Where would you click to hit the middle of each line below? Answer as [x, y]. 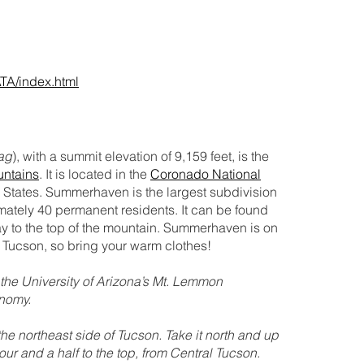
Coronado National [206, 173]
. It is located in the [95, 173]
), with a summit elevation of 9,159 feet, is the [141, 156]
